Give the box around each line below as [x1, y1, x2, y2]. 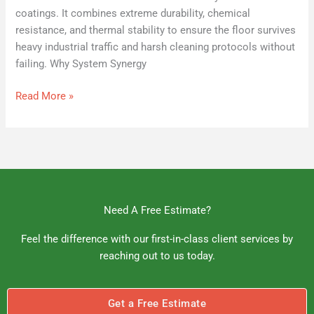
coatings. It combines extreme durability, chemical [15, 6, 251, 20]
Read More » [15, 89, 74, 102]
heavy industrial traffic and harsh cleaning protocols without [15, 40, 296, 53]
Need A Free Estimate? [103, 203, 211, 217]
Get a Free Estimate [107, 297, 207, 310]
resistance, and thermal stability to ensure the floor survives [15, 23, 296, 36]
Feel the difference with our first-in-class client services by [21, 232, 293, 245]
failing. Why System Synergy [15, 57, 147, 70]
